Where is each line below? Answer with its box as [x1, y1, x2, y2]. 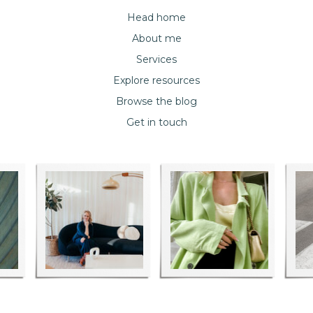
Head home [127, 11, 186, 24]
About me [131, 32, 182, 45]
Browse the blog [116, 95, 197, 108]
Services [136, 53, 177, 66]
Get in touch [126, 116, 187, 129]
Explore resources [113, 74, 200, 87]
